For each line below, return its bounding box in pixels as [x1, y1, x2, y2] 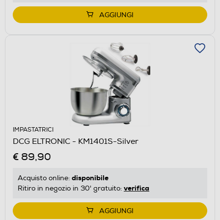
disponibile [72, 173, 109, 182]
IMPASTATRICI [13, 126, 54, 134]
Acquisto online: [18, 173, 72, 182]
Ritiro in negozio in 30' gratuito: [18, 184, 124, 192]
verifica [124, 183, 149, 192]
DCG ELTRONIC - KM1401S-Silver [13, 136, 138, 146]
